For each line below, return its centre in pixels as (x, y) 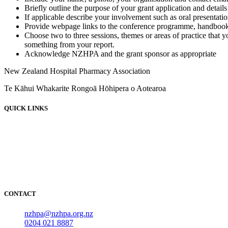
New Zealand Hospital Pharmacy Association (77, 71)
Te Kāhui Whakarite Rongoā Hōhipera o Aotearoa (85, 88)
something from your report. (69, 44)
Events (35, 147)
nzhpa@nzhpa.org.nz (59, 214)
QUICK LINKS (26, 108)
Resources (41, 165)
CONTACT (20, 194)
